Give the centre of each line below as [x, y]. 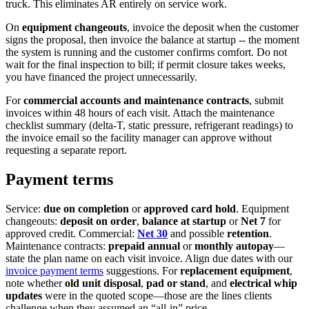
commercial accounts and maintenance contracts [136, 101]
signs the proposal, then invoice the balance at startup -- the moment [152, 40]
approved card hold [190, 209]
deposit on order [98, 221]
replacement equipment [235, 271]
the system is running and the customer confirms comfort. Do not [146, 52]
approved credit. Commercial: [71, 234]
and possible [197, 234]
